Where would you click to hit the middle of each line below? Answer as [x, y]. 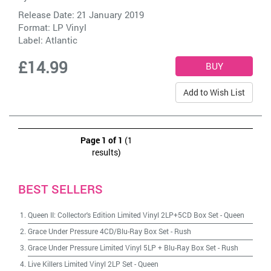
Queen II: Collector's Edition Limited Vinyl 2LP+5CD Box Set [123, 215]
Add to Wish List [214, 92]
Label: [32, 40]
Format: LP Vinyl [52, 27]
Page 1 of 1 [102, 140]
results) [106, 152]
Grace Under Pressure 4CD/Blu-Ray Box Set [98, 231]
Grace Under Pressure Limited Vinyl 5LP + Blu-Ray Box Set [122, 247]
